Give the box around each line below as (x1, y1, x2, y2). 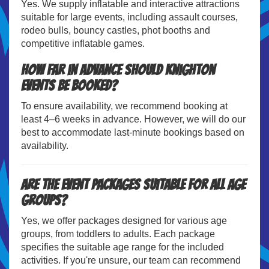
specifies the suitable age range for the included (21, 241, 224, 252)
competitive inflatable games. (21, 38, 145, 49)
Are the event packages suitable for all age (21, 177, 246, 192)
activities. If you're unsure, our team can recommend (21, 255, 241, 265)
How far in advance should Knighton (21, 62, 215, 77)
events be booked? (21, 77, 117, 93)
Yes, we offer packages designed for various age (21, 215, 227, 226)
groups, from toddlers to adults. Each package (21, 228, 215, 239)
